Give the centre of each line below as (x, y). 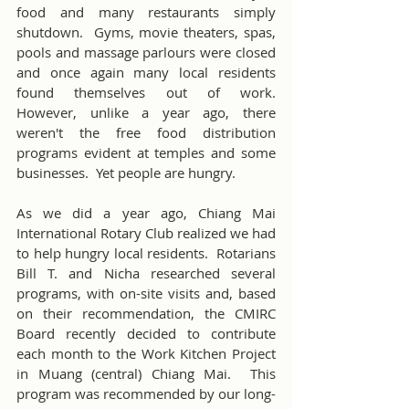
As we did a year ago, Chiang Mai (146, 213)
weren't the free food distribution (146, 132)
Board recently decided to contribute (146, 333)
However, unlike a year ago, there (146, 112)
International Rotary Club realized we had (146, 233)
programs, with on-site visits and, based (146, 293)
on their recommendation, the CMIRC (146, 313)
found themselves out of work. (146, 92)
